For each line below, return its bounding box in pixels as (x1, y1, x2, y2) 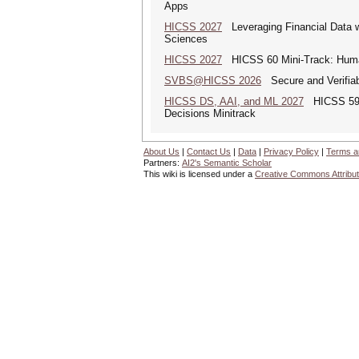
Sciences (164, 33, 208, 45)
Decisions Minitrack (164, 107, 256, 119)
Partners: (143, 158, 182, 167)
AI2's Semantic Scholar (182, 158, 272, 167)
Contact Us (187, 147, 231, 156)
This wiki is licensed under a (143, 169, 255, 179)
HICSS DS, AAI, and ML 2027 (164, 95, 304, 107)
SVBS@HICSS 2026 (164, 75, 261, 87)
